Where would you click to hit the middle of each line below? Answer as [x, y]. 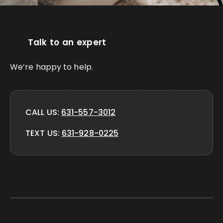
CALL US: [43, 112]
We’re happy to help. [52, 67]
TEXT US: [44, 133]
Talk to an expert [67, 42]
